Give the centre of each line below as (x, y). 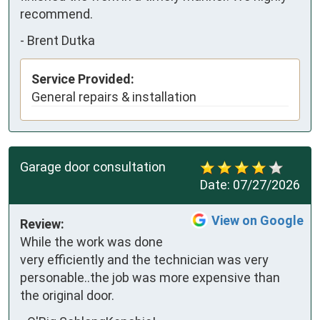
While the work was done (91, 241)
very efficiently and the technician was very (144, 259)
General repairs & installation (114, 96)
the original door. (67, 295)
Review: (42, 224)
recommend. (56, 14)
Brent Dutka (61, 41)
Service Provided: (83, 79)
